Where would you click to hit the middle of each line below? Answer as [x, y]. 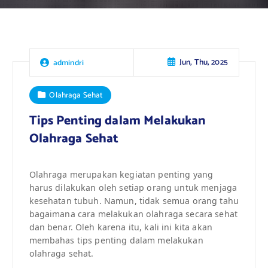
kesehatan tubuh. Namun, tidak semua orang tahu [134, 200]
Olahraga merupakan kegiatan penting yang [121, 174]
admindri [68, 63]
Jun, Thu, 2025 [203, 63]
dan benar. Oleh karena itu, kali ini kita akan [121, 227]
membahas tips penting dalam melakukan [116, 240]
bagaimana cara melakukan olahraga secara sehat [133, 214]
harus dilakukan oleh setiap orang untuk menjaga [133, 187]
